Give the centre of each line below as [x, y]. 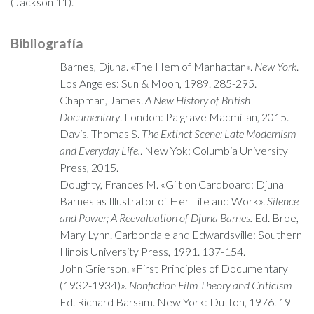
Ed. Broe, [275, 218]
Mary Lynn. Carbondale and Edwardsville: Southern [181, 234]
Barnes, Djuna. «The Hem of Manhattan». [157, 66]
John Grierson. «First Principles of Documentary [174, 268]
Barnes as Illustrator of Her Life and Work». [163, 201]
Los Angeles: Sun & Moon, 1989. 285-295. [158, 83]
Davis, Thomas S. [101, 134]
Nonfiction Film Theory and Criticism [210, 285]
